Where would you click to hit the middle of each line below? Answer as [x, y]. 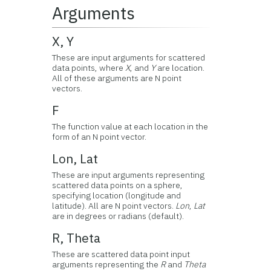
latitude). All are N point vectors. [114, 206]
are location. [180, 68]
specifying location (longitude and [117, 195]
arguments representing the [106, 264]
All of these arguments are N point [117, 78]
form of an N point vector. [100, 137]
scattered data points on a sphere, [118, 185]
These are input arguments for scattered [129, 57]
